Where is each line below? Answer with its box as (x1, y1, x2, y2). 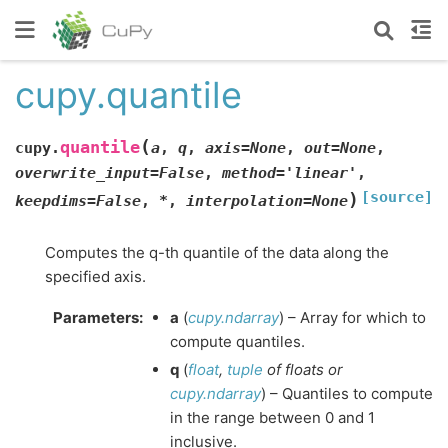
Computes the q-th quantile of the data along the (45, 242, 389, 262)
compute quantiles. (170, 332, 305, 351)
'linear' (285, 163, 357, 182)
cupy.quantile (15, 73, 242, 117)
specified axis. (45, 266, 146, 286)
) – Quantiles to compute (261, 383, 433, 403)
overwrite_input (15, 163, 150, 182)
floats (285, 359, 324, 379)
